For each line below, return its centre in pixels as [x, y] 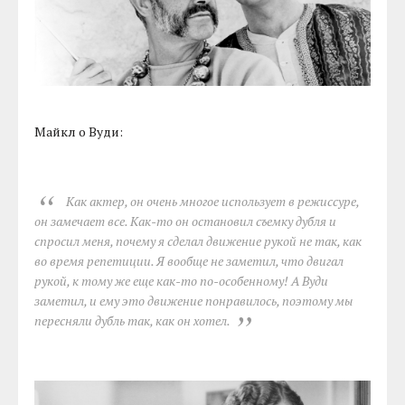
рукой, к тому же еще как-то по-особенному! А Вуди [182, 280]
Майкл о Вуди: [79, 131]
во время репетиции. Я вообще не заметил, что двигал [189, 260]
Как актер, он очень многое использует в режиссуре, [212, 201]
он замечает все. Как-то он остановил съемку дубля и [186, 221]
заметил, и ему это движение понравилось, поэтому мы [194, 300]
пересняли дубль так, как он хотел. [132, 320]
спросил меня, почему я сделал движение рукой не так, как [198, 240]
